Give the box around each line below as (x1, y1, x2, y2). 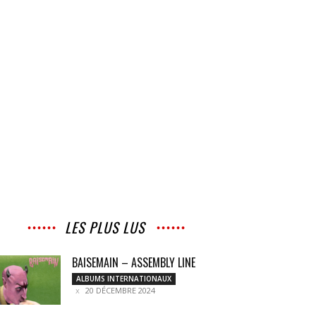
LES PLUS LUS (64, 217, 145, 238)
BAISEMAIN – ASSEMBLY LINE (72, 254, 195, 271)
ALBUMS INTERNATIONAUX (76, 274, 171, 284)
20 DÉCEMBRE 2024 (85, 285, 155, 296)
